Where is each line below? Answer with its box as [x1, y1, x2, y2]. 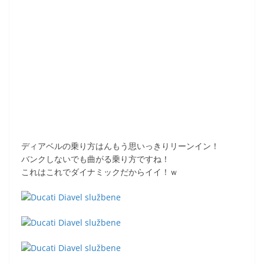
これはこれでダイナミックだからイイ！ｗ [21, 166, 178, 177]
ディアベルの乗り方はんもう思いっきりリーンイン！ [21, 140, 219, 151]
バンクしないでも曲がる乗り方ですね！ [21, 153, 170, 164]
